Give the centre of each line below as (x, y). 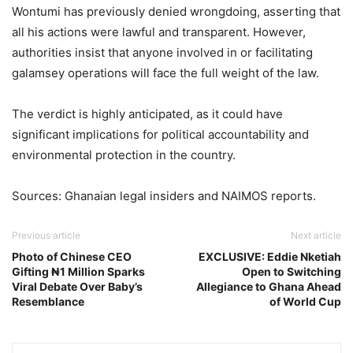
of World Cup (305, 301)
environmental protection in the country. (124, 154)
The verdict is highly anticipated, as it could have (147, 113)
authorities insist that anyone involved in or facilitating (162, 52)
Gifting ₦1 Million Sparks (78, 271)
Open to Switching (292, 271)
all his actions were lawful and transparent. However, (159, 32)
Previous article (46, 235)
